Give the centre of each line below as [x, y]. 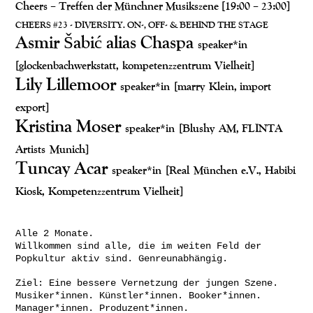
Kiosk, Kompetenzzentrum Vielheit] [100, 191]
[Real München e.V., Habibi [231, 170]
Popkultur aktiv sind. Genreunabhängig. [122, 259]
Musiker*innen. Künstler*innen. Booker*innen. [138, 296]
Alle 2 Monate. [54, 234]
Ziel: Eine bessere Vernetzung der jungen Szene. [147, 283]
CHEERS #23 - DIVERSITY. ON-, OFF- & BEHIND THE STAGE [142, 25]
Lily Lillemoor [68, 84]
